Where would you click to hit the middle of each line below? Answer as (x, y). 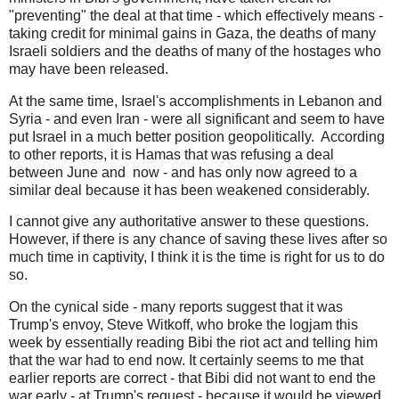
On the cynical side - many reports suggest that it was (176, 307)
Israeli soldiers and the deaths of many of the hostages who (195, 51)
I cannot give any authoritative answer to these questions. (189, 222)
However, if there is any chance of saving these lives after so (198, 240)
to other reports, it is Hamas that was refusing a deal (171, 154)
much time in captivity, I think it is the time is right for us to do (197, 257)
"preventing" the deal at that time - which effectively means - (196, 15)
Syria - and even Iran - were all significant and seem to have (197, 118)
